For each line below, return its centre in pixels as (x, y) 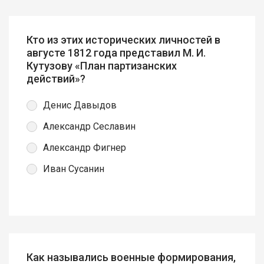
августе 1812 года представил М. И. (116, 52)
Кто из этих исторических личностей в (123, 39)
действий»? (56, 78)
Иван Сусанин (74, 169)
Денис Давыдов (80, 105)
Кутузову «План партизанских (102, 65)
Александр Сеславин (89, 127)
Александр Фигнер (85, 148)
